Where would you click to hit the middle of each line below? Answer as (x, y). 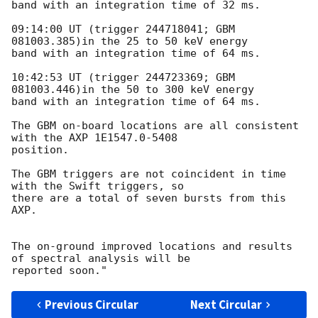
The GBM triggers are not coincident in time (149, 174)
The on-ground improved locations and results (152, 247)
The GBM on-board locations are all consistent (155, 126)
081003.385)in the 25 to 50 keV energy (130, 42)
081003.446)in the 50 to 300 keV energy (133, 90)
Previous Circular (92, 305)
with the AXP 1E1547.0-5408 (94, 138)
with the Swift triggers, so (98, 186)
